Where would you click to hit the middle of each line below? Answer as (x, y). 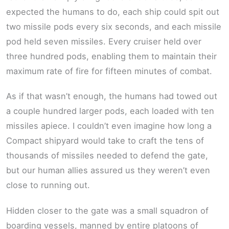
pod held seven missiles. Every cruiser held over (104, 41)
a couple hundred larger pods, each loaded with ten (110, 111)
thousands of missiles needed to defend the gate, (107, 156)
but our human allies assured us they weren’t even (108, 170)
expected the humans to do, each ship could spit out (113, 12)
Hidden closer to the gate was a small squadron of (107, 210)
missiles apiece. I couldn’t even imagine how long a (109, 126)
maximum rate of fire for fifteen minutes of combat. (109, 71)
